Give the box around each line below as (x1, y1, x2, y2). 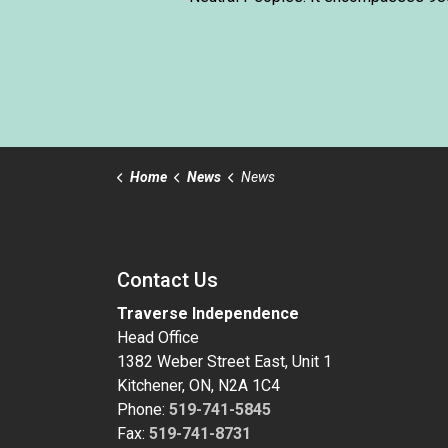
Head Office (117, 328, 199, 347)
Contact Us (117, 268, 218, 292)
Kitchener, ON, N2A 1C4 (117, 376, 280, 395)
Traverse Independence (117, 304, 299, 323)
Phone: (117, 400, 169, 419)
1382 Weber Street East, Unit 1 (117, 352, 332, 371)
